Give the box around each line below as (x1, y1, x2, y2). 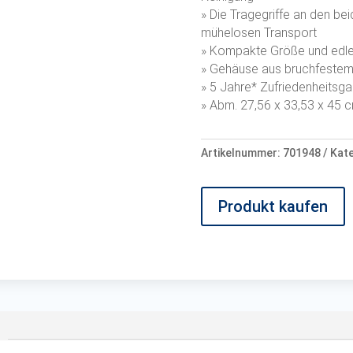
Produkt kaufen (218, 196, 329, 216)
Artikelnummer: (201, 146, 284, 159)
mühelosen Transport (201, 24, 318, 40)
